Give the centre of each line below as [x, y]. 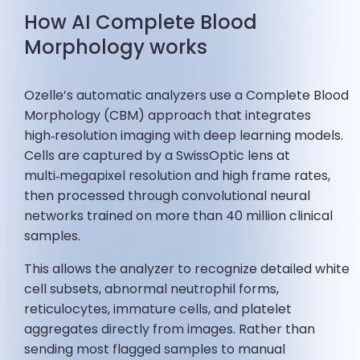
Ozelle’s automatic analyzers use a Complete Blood [187, 96]
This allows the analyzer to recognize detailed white [187, 269]
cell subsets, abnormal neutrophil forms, [152, 289]
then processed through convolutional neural [168, 196]
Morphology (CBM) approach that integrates [168, 116]
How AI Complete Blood [141, 22]
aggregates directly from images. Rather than [170, 329]
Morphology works [116, 47]
